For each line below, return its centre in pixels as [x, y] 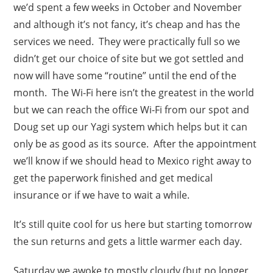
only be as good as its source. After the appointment [135, 144]
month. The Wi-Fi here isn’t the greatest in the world [134, 92]
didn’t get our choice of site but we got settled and [129, 58]
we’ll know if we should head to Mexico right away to [133, 161]
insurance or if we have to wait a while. [102, 195]
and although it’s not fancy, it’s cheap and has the [127, 24]
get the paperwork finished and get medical [113, 178]
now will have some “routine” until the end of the [125, 75]
